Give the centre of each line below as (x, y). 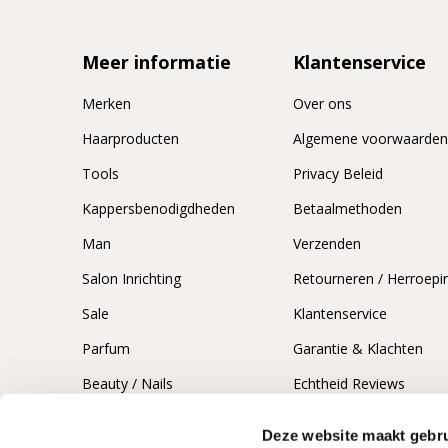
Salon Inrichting (131, 278)
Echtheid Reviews (349, 383)
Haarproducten (130, 138)
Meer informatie (156, 61)
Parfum (106, 348)
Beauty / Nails (127, 383)
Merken (106, 103)
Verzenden (327, 243)
